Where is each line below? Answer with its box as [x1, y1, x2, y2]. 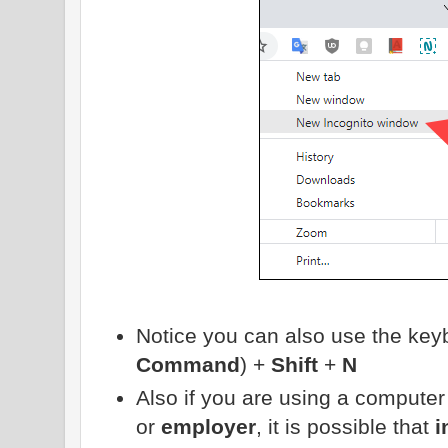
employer [160, 414, 256, 438]
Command [135, 353, 240, 377]
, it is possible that [255, 414, 435, 438]
